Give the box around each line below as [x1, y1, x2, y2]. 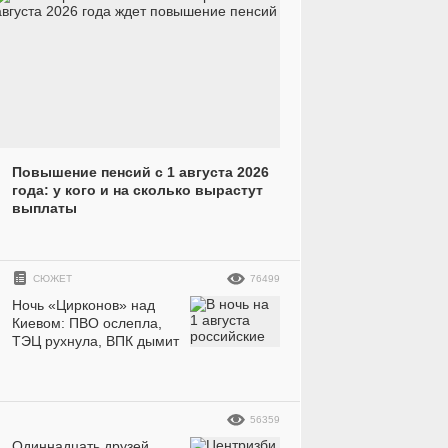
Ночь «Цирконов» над [12, 297, 155, 314]
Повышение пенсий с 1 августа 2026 [12, 164, 269, 181]
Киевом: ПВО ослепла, [12, 315, 162, 332]
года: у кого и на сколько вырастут [12, 182, 263, 199]
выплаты [12, 200, 77, 217]
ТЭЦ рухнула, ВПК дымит [12, 333, 179, 350]
